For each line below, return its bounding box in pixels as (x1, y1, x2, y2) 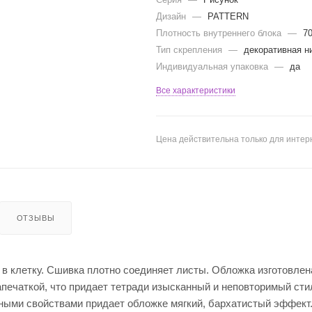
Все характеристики (156, 85, 235, 95)
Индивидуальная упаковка (156, 61, 271, 72)
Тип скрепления (156, 44, 225, 55)
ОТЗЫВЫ (16, 213, 55, 222)
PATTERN (208, 10, 249, 22)
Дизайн (156, 10, 189, 22)
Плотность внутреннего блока (156, 27, 284, 38)
